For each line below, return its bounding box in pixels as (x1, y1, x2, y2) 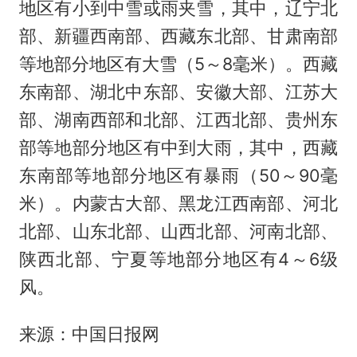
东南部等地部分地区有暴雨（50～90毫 (18, 165, 339, 186)
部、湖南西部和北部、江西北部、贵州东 (18, 109, 339, 131)
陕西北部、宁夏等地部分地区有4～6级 (18, 249, 339, 270)
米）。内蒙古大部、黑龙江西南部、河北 (18, 193, 339, 214)
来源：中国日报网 (18, 324, 159, 345)
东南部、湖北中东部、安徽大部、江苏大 (18, 81, 339, 103)
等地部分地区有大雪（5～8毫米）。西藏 (18, 53, 339, 75)
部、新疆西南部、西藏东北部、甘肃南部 (18, 25, 339, 47)
